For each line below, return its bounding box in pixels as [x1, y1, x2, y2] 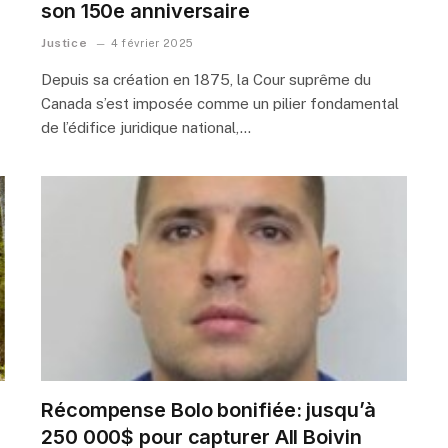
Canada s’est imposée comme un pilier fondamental [41, 94, 399, 112]
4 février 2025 [110, 36, 194, 49]
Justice [41, 35, 88, 50]
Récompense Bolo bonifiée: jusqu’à [41, 398, 376, 423]
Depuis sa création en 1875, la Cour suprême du [41, 70, 371, 88]
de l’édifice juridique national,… [41, 118, 251, 136]
